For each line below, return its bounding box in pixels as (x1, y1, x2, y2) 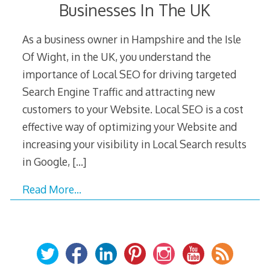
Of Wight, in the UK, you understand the (22, 49, 211, 63)
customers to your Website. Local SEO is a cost (22, 102, 243, 116)
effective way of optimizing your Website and (22, 119, 237, 133)
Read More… (22, 183, 81, 196)
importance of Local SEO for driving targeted (22, 67, 236, 81)
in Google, (22, 154, 72, 168)
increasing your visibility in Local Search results (22, 137, 246, 151)
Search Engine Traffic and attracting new (22, 84, 215, 98)
